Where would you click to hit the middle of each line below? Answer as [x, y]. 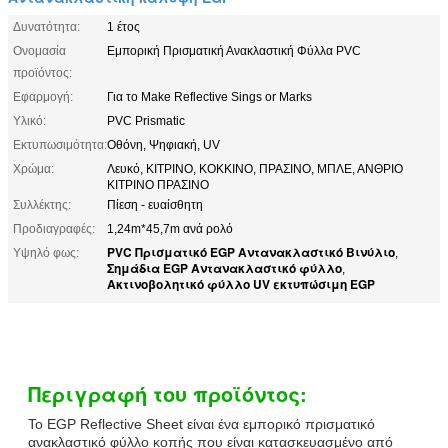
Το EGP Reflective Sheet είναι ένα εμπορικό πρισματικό [201, 423]
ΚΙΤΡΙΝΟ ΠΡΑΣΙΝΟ [158, 184]
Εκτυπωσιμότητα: [60, 144]
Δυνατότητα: [46, 26]
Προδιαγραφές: [54, 228]
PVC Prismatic [146, 120]
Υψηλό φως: [46, 252]
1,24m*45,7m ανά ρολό [170, 228]
